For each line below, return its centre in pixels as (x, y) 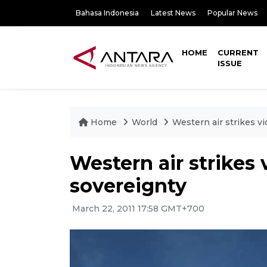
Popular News (232, 13)
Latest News (173, 13)
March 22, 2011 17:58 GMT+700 (137, 209)
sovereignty (128, 186)
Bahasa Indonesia (107, 13)
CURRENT (238, 52)
